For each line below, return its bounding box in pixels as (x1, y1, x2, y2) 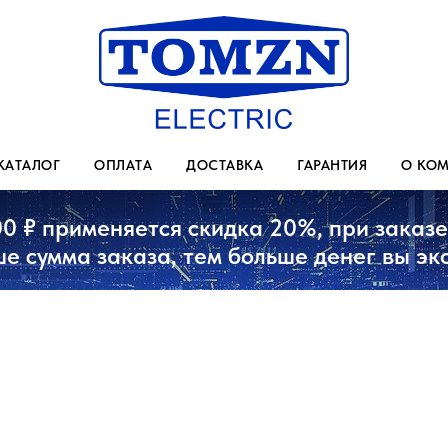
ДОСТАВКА (186, 157, 263, 173)
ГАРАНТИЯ (297, 157, 367, 173)
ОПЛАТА (94, 157, 152, 173)
